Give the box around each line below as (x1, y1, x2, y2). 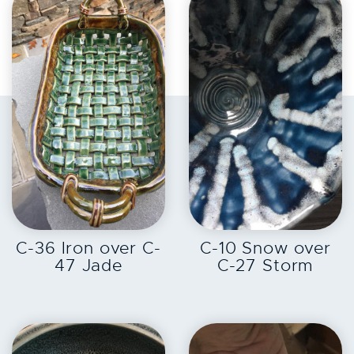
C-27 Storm (217, 254, 314, 276)
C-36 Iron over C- (16, 237, 161, 258)
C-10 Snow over (200, 237, 331, 258)
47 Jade (55, 254, 122, 276)
